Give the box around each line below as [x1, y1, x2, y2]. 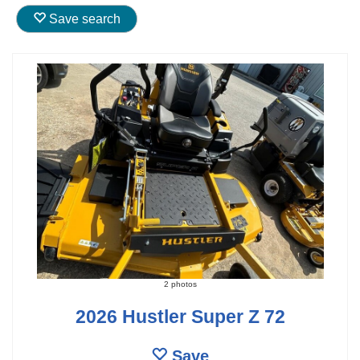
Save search [46, 12, 121, 26]
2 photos [163, 279, 197, 288]
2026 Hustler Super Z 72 [75, 305, 285, 327]
